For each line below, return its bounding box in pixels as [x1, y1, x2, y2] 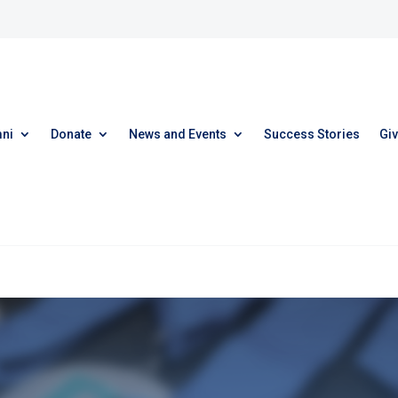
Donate [51, 126, 92, 141]
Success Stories [264, 126, 360, 141]
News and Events [129, 126, 227, 141]
